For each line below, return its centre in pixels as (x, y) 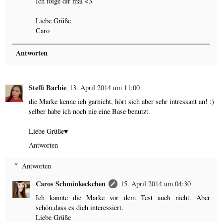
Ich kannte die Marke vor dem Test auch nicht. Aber (123, 197)
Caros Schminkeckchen (71, 183)
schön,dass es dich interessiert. (80, 207)
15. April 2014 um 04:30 (156, 183)
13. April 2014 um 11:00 (105, 88)
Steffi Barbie (48, 88)
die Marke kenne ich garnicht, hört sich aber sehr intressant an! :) (121, 102)
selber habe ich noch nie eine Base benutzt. (89, 111)
